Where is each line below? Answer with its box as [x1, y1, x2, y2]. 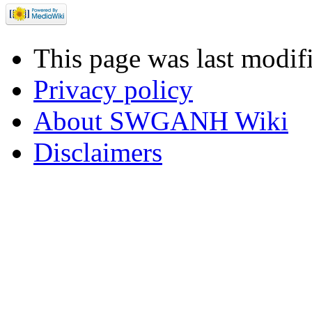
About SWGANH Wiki [33, 105, 288, 136]
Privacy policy [33, 74, 193, 104]
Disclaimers [33, 136, 162, 167]
